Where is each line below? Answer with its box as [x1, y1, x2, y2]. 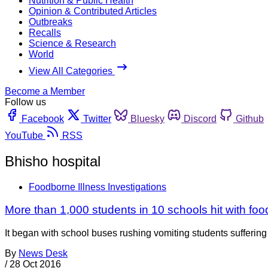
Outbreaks [29, 16, 72, 27]
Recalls [29, 27, 61, 38]
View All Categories [29, 65, 115, 76]
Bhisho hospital [5, 153, 100, 169]
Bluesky [130, 113, 165, 124]
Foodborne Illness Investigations [29, 181, 166, 192]
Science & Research [29, 38, 116, 48]
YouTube [5, 130, 43, 141]
